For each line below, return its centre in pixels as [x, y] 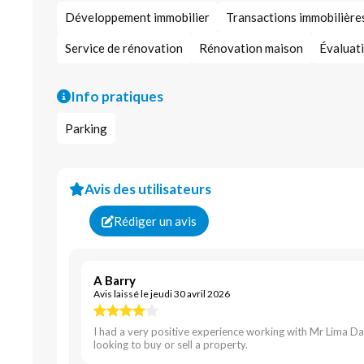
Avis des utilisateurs [148, 189]
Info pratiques [117, 96]
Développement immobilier [137, 17]
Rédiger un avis [155, 221]
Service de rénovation [124, 48]
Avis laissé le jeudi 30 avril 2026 [162, 294]
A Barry [115, 280]
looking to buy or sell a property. [171, 344]
